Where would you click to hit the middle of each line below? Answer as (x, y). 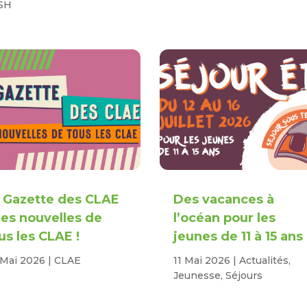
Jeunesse (197, 276)
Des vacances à (224, 200)
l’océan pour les (225, 218)
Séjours (244, 276)
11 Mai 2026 (202, 261)
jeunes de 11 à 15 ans (238, 237)
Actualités (264, 261)
